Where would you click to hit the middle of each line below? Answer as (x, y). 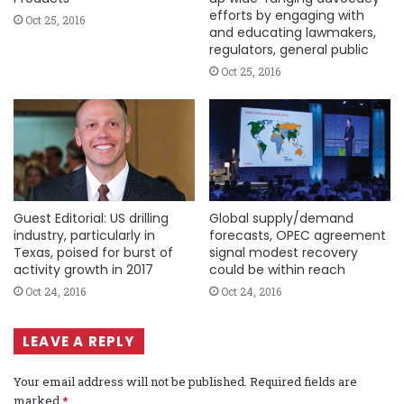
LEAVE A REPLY (79, 341)
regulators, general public (289, 49)
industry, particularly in (84, 235)
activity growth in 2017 (83, 269)
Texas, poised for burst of (93, 252)
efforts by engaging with (287, 15)
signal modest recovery (284, 252)
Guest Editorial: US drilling (91, 218)
